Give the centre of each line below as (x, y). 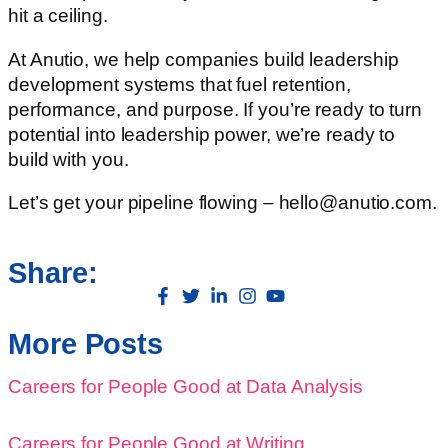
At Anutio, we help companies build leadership (203, 59)
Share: (53, 272)
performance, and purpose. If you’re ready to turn (215, 109)
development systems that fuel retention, (179, 84)
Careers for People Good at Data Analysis (185, 386)
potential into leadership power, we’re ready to (202, 134)
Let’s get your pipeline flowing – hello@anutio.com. (222, 203)
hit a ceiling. (58, 16)
